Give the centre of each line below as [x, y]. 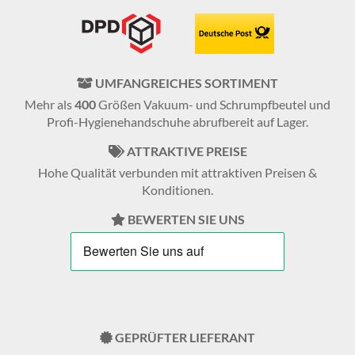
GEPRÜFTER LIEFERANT [184, 337]
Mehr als [50, 104]
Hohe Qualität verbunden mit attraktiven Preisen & [177, 172]
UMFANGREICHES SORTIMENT [185, 82]
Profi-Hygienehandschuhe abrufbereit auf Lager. [177, 121]
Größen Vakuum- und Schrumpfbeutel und [213, 104]
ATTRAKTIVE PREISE [185, 151]
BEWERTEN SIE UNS [185, 219]
